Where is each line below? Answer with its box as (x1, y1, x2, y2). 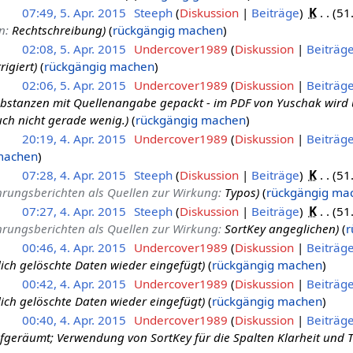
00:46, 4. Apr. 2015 (21, 239, 126, 255)
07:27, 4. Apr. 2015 (21, 203, 126, 219)
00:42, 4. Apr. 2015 (21, 275, 126, 292)
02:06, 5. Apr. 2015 (21, 76, 126, 93)
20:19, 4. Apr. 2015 (21, 130, 126, 147)
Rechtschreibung (11, 21, 102, 38)
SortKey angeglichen (224, 220, 336, 236)
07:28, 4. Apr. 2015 (21, 166, 126, 183)
